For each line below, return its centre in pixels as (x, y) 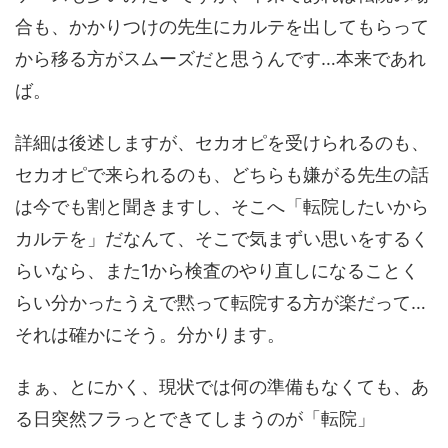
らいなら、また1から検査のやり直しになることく (217, 271)
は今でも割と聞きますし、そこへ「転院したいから (222, 207)
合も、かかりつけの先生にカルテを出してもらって (222, 27)
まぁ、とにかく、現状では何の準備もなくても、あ (222, 387)
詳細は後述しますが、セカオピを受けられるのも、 (222, 143)
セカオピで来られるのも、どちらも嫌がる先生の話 (222, 175)
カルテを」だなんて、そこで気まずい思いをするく (222, 239)
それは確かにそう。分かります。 (150, 335)
